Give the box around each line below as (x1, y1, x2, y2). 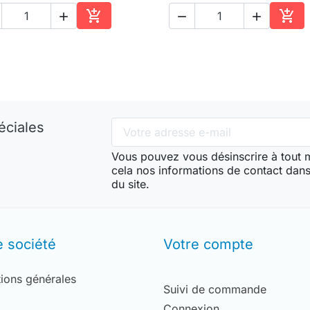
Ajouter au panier (93, 25, 183, 39)
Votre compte (163, 236, 253, 253)
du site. (111, 177, 149, 192)
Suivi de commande (163, 282, 266, 297)
